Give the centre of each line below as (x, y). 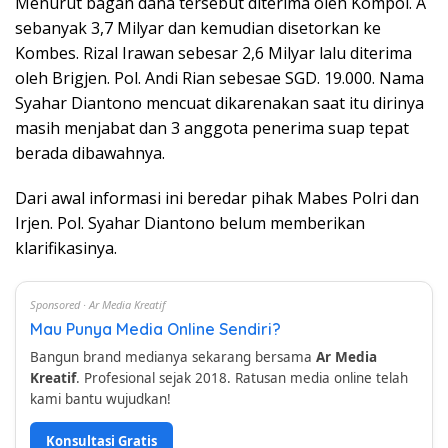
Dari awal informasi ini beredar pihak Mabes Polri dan (217, 198)
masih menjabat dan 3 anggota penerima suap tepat (212, 128)
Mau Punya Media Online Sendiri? (155, 329)
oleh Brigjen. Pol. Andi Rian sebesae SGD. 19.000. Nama (219, 78)
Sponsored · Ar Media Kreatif (98, 304)
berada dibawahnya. (90, 153)
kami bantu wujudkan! (100, 399)
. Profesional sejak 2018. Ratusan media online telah (242, 378)
